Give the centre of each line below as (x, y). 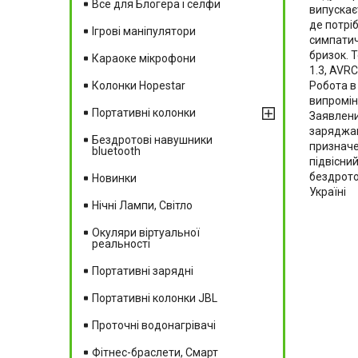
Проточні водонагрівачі (154, 325)
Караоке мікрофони (144, 58)
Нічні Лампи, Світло (142, 205)
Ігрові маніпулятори (144, 31)
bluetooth (116, 151)
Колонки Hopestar (139, 85)
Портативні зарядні (143, 270)
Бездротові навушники (152, 139)
